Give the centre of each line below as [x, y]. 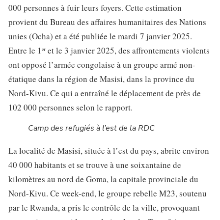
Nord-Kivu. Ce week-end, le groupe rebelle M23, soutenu [108, 193]
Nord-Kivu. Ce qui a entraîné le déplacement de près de [105, 93]
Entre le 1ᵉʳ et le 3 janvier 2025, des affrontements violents [109, 51]
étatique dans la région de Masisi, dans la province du [101, 79]
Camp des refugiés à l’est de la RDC [91, 128]
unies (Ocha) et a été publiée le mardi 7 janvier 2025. [100, 36]
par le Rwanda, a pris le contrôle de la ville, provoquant [104, 208]
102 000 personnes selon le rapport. [70, 108]
